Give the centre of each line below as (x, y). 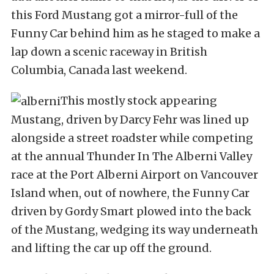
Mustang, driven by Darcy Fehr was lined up (130, 119)
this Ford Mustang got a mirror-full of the (124, 15)
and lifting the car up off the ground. (111, 248)
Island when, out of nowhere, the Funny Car (130, 193)
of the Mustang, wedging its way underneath (135, 229)
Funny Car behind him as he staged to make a (135, 33)
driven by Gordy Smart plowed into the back (131, 211)
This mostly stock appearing (139, 100)
